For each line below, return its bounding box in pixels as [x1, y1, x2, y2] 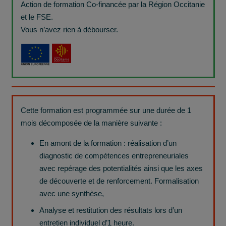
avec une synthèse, [39, 189, 104, 198]
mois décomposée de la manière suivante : [20, 119, 162, 128]
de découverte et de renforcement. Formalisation [39, 177, 199, 186]
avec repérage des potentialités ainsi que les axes [39, 164, 203, 173]
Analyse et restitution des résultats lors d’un [39, 205, 182, 214]
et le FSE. [20, 13, 53, 22]
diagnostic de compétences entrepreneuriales [39, 151, 189, 160]
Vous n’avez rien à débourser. [20, 25, 118, 34]
